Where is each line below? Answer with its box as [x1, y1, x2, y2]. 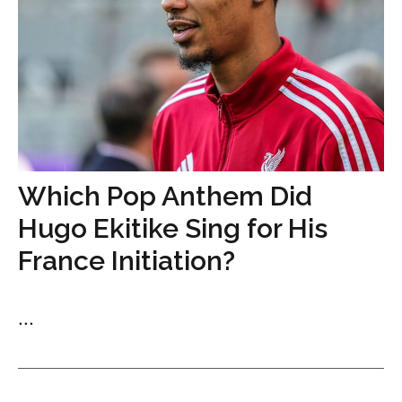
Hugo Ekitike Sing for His [18, 212, 328, 244]
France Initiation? [18, 244, 235, 276]
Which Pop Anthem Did [18, 179, 312, 212]
